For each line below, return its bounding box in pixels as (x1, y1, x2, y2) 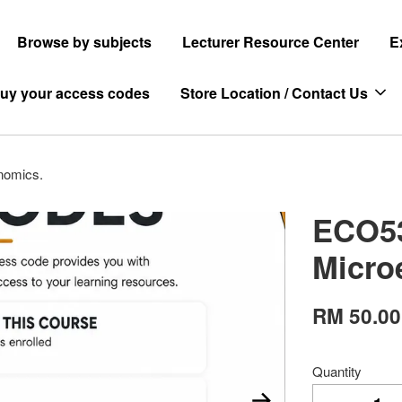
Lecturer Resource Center (181, 31, 359, 52)
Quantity (312, 362, 363, 380)
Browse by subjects (16, 31, 152, 52)
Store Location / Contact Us (180, 83, 369, 103)
